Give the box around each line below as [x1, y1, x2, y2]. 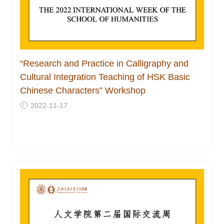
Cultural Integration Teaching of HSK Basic [20, 72, 190, 82]
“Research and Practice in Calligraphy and [20, 58, 188, 69]
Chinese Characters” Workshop [20, 85, 145, 96]
